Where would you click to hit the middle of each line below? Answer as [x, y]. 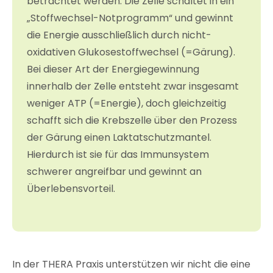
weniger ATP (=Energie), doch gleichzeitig [126, 104]
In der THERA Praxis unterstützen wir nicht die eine [131, 264]
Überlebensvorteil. [71, 189]
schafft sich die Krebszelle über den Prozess [132, 121]
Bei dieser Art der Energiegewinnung [113, 69]
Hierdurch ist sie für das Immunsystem [118, 155]
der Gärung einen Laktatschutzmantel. [119, 138]
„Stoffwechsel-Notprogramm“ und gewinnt [130, 18]
